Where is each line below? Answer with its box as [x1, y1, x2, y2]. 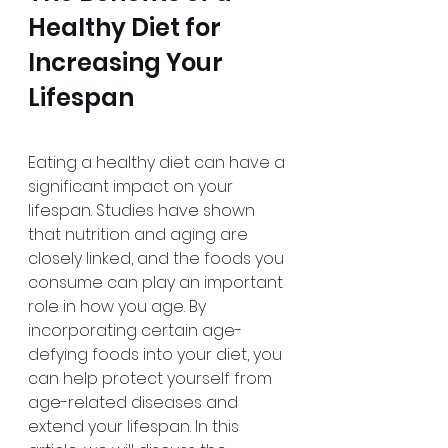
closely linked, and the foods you [28, 247, 288, 270]
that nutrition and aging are [28, 223, 252, 246]
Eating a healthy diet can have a [28, 151, 289, 174]
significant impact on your [28, 175, 237, 198]
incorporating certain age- [28, 319, 242, 342]
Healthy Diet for [28, 11, 226, 44]
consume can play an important [28, 271, 287, 294]
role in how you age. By [28, 295, 210, 318]
